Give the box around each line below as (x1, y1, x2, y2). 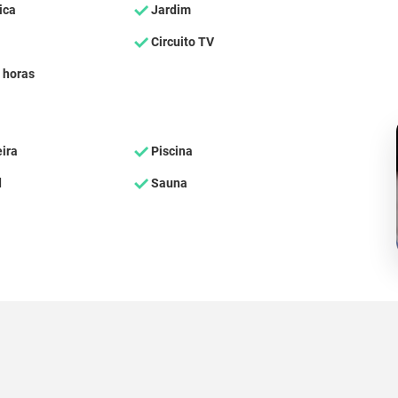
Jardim (147, 2, 191, 18)
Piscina (147, 143, 193, 159)
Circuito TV (147, 34, 214, 50)
